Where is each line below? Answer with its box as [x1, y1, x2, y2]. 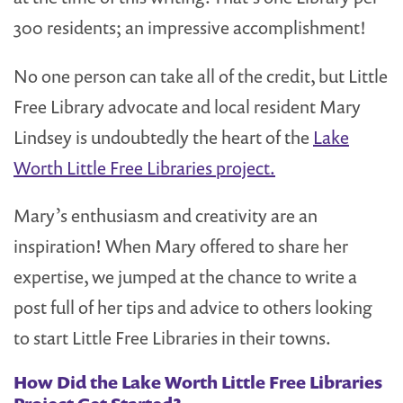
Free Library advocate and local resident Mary [13, 94, 361, 119]
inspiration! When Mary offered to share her [13, 234, 348, 259]
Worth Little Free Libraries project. [13, 155, 275, 180]
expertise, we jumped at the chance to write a [13, 264, 357, 290]
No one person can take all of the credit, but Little [13, 63, 388, 88]
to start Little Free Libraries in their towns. [13, 326, 331, 351]
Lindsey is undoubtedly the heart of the [13, 124, 313, 149]
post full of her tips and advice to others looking [13, 295, 372, 320]
